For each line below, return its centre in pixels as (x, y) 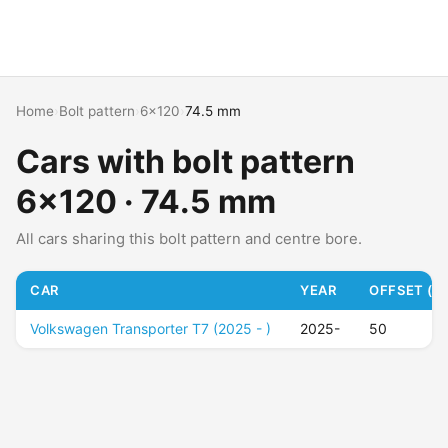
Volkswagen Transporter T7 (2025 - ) (151, 329)
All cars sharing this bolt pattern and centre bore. (189, 239)
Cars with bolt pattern (185, 161)
